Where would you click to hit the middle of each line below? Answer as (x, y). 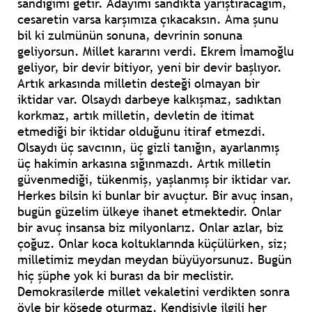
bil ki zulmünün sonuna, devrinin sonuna (130, 36)
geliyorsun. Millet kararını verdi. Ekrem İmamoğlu (156, 52)
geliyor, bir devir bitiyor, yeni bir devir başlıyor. (150, 68)
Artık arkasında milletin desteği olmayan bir (139, 84)
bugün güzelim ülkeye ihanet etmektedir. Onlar (149, 212)
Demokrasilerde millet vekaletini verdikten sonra (154, 292)
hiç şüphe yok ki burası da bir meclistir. (126, 276)
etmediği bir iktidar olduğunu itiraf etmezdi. (142, 132)
